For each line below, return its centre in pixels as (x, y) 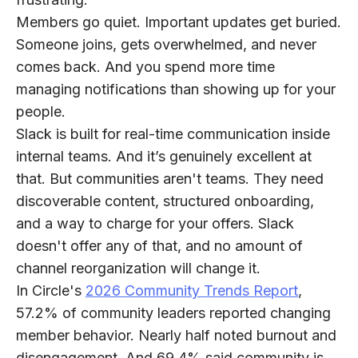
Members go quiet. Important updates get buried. (179, 22)
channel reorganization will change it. (138, 268)
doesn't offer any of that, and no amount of (159, 246)
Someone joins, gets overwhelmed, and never (166, 44)
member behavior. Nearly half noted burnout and (176, 335)
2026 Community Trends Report (192, 290)
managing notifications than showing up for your (176, 89)
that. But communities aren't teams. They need (170, 179)
